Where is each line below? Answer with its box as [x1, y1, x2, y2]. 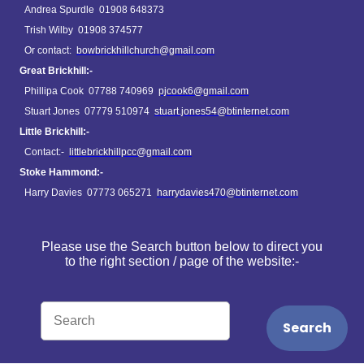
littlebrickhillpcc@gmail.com [69, 146, 192, 158]
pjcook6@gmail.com [158, 85, 249, 97]
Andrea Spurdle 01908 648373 [24, 4, 164, 16]
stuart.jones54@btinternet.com [154, 106, 289, 118]
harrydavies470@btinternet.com [157, 187, 298, 199]
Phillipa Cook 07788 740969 [24, 85, 158, 97]
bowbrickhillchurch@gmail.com [76, 45, 214, 57]
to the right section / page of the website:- [65, 254, 299, 269]
